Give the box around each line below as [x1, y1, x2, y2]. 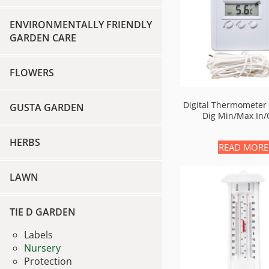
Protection [24, 255, 72, 268]
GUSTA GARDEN [10, 101, 84, 114]
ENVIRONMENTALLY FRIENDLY [10, 18, 152, 31]
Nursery [24, 241, 61, 255]
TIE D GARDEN [10, 205, 76, 219]
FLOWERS [10, 66, 54, 79]
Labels [24, 228, 53, 241]
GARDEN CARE [10, 31, 76, 44]
